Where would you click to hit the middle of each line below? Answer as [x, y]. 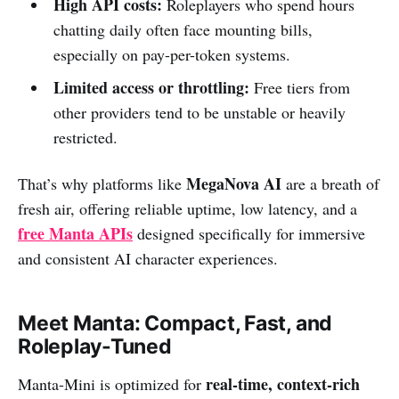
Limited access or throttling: [151, 87]
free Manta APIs [75, 233]
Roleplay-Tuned [95, 346]
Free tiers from [299, 87]
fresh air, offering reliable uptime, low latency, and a [187, 208]
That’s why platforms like [102, 183]
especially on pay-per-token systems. [171, 54]
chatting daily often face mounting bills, [183, 29]
